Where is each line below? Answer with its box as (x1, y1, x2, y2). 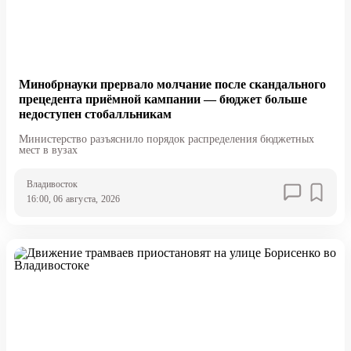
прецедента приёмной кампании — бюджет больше (18, 92, 307, 106)
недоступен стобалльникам (18, 107, 172, 121)
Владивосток (26, 178, 78, 190)
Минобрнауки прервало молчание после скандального (18, 77, 326, 91)
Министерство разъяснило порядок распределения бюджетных (18, 132, 314, 145)
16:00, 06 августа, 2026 (26, 193, 121, 204)
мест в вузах (18, 143, 78, 156)
